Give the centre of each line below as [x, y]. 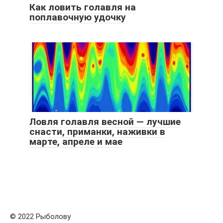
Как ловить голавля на [83, 7]
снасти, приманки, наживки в [97, 131]
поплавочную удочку [78, 17]
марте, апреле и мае [76, 141]
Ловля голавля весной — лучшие [105, 121]
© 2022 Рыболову [40, 216]
